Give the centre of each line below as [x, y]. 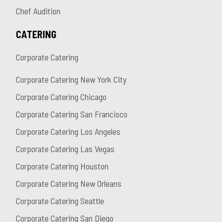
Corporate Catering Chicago [61, 97]
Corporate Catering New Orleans [69, 184]
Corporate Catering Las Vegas [65, 149]
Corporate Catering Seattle [60, 201]
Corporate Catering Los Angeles [68, 132]
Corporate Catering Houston [62, 166]
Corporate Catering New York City [71, 80]
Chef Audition [38, 11]
